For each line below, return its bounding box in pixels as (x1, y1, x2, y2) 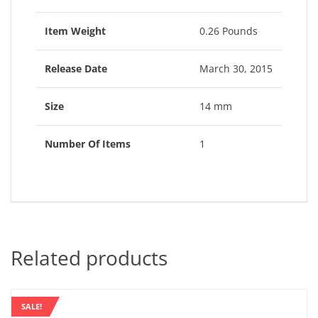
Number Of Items (45, 137, 131, 150)
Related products (11, 244, 168, 271)
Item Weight (45, 24, 106, 38)
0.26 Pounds (199, 24, 258, 38)
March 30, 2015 (199, 62, 273, 75)
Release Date (45, 62, 107, 75)
